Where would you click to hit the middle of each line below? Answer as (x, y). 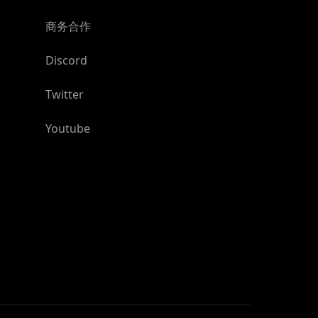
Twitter (65, 94)
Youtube (68, 128)
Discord (66, 60)
